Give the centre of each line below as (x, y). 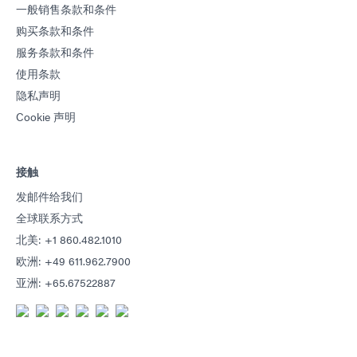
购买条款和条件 (55, 30)
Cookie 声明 (46, 116)
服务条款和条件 (55, 51)
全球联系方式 (49, 217)
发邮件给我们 (49, 196)
